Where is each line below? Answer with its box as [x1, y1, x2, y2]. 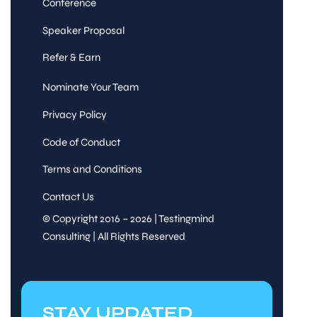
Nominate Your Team [42, 81, 139, 94]
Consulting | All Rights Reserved [42, 230, 185, 243]
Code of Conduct [42, 135, 120, 149]
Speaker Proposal [42, 23, 125, 37]
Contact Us [42, 190, 94, 203]
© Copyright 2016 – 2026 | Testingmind [42, 212, 214, 226]
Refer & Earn [42, 51, 100, 64]
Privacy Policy [42, 108, 107, 122]
